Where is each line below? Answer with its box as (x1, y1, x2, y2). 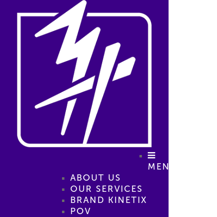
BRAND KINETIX (70, 195, 147, 205)
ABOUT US (70, 173, 121, 183)
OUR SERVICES (70, 184, 143, 194)
